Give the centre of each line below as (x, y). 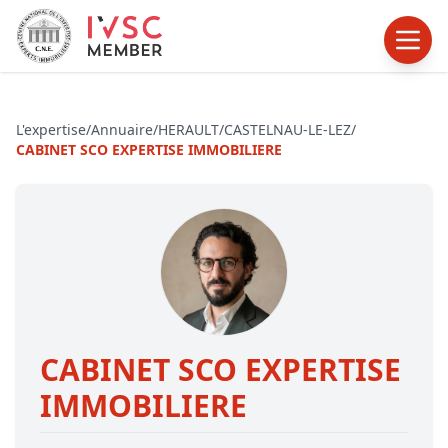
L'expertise (51, 129)
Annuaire (122, 129)
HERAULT (188, 129)
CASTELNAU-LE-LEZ (287, 129)
